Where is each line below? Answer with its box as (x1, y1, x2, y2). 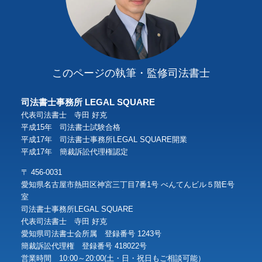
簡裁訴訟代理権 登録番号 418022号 (20, 242, 147, 250)
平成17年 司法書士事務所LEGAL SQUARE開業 (20, 135, 187, 144)
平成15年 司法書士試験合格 (20, 123, 120, 132)
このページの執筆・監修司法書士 (52, 67, 210, 79)
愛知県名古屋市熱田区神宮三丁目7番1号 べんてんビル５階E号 (20, 180, 235, 189)
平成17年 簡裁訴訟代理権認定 (20, 147, 128, 156)
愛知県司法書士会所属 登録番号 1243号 (20, 229, 161, 238)
